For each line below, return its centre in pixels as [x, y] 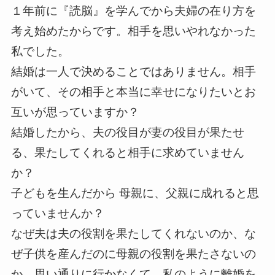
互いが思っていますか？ [75, 112]
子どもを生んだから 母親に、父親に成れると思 [135, 193]
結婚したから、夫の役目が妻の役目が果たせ [127, 133]
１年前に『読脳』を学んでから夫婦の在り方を [133, 11]
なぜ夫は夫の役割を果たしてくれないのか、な [133, 234]
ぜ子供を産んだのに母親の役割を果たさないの [133, 254]
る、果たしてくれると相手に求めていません [127, 153]
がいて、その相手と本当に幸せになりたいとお [133, 92]
